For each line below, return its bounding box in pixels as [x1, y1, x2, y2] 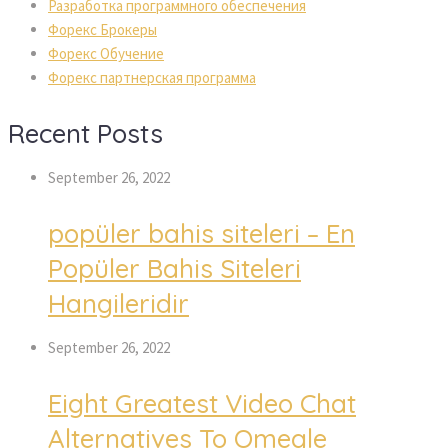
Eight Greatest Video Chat [48, 386, 356, 420]
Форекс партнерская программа [48, 67, 256, 87]
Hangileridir [48, 286, 189, 320]
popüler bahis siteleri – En [48, 216, 355, 250]
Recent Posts [8, 116, 163, 150]
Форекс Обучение [48, 43, 164, 63]
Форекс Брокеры [48, 19, 157, 39]
